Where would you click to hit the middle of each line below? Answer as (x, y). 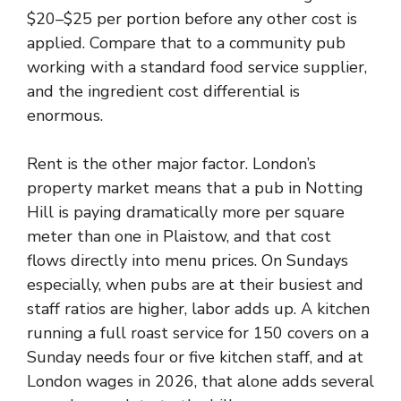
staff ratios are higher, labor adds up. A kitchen (198, 309)
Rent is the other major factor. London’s (171, 164)
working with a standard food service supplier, (197, 67)
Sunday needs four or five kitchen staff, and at (195, 357)
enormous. (65, 115)
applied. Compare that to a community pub (186, 43)
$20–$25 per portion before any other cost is (192, 19)
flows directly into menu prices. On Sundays (188, 260)
